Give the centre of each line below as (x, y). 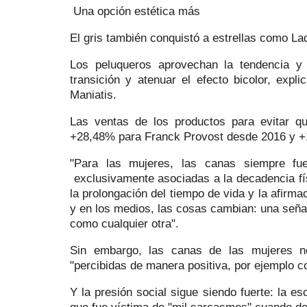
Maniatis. (95, 95)
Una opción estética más (137, 11)
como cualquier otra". (124, 224)
